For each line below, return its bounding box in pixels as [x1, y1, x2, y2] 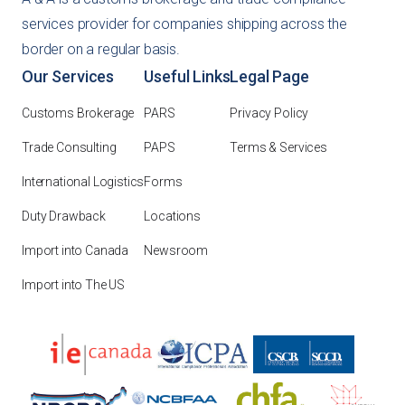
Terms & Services [230, 139, 327, 155]
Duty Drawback [22, 208, 106, 223]
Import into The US [22, 277, 126, 292]
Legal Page [230, 66, 309, 86]
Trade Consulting [22, 139, 117, 155]
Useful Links [144, 66, 231, 86]
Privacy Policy [230, 105, 309, 120]
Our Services [22, 66, 115, 86]
